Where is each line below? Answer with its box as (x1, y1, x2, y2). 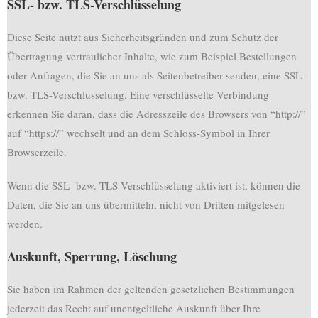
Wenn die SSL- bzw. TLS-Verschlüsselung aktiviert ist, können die (7, 178, 300, 192)
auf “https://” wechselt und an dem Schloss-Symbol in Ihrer (7, 126, 270, 140)
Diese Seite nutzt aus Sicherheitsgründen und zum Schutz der (7, 30, 278, 44)
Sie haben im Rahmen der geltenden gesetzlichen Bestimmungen (7, 282, 295, 296)
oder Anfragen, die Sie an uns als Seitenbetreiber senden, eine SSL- (7, 68, 305, 82)
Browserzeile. (7, 145, 67, 159)
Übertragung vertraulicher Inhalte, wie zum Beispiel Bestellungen (7, 49, 297, 63)
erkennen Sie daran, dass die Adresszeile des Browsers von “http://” (7, 106, 306, 121)
